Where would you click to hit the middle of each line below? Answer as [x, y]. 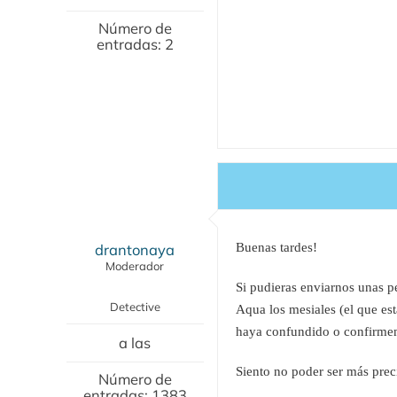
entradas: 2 [135, 43]
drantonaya [135, 249]
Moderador [135, 265]
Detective [135, 306]
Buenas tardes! [276, 247]
